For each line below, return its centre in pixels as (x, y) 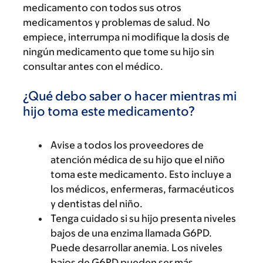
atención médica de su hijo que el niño (138, 160)
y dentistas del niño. (97, 204)
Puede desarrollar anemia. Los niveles (136, 248)
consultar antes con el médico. (93, 66)
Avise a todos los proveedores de (127, 145)
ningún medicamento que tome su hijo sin (119, 52)
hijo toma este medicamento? (109, 111)
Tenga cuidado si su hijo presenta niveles (143, 218)
